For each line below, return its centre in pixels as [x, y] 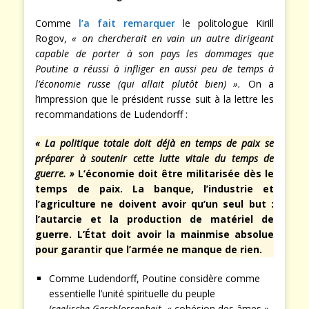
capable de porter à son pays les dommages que [154, 54]
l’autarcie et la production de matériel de [154, 219]
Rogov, [54, 39]
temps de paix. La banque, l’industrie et [154, 189]
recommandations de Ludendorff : [113, 114]
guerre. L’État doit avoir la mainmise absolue [154, 235]
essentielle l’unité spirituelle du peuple [132, 294]
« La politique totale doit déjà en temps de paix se [154, 143]
